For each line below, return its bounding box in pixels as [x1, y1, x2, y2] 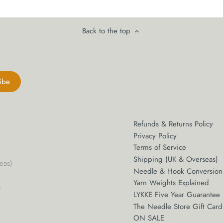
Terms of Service [133, 142, 187, 153]
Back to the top [82, 25, 130, 37]
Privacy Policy [133, 130, 177, 141]
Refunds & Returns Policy [133, 118, 214, 130]
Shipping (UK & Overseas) [133, 153, 219, 165]
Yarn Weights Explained [133, 177, 210, 189]
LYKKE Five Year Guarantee [133, 189, 221, 200]
